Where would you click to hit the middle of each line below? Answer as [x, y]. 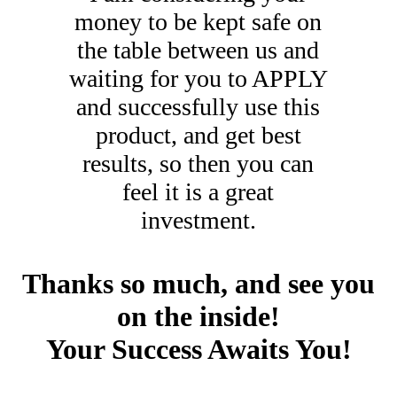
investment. [198, 220]
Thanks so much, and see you [198, 284]
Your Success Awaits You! [198, 350]
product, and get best [198, 135]
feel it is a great [198, 192]
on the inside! [198, 317]
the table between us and [198, 50]
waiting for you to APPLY [198, 78]
